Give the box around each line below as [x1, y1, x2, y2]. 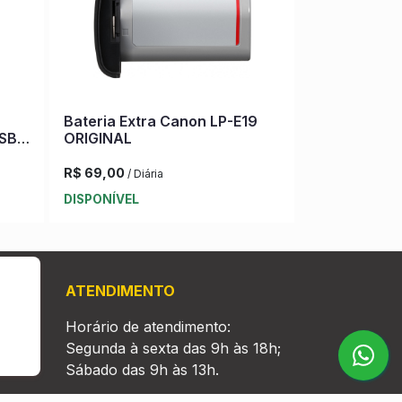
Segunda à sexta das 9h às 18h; [66, 338, 281, 357]
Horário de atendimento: [66, 317, 235, 336]
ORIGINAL [64, 128, 132, 147]
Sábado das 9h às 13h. [66, 360, 219, 379]
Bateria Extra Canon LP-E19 [64, 111, 258, 130]
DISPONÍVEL [64, 191, 139, 206]
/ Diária [127, 166, 163, 180]
